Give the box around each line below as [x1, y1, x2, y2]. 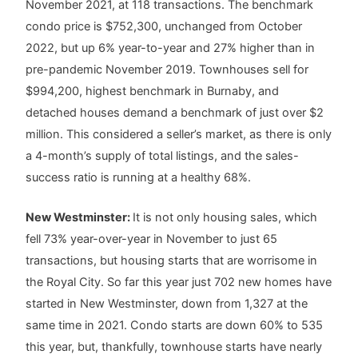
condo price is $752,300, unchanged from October [26, 18, 303, 34]
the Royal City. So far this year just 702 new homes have [26, 275, 332, 290]
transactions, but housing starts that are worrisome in [26, 253, 318, 268]
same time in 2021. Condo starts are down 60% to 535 [26, 318, 324, 333]
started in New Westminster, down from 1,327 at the [26, 296, 308, 312]
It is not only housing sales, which [133, 210, 318, 225]
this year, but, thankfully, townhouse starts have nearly [26, 340, 323, 355]
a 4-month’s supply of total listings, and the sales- [26, 148, 300, 163]
